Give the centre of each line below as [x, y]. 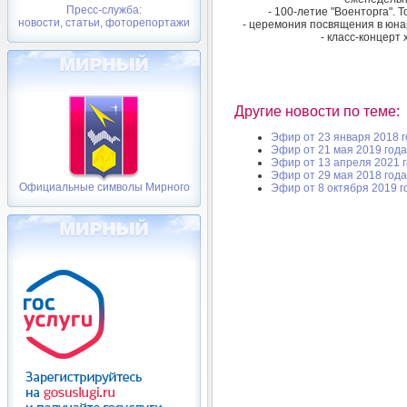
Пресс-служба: [104, 10]
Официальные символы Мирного [104, 187]
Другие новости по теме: [317, 111]
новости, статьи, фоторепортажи [104, 23]
